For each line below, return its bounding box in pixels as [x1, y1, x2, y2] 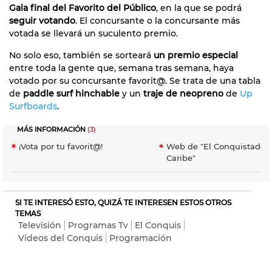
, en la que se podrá [156, 2, 242, 14]
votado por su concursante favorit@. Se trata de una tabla [9, 75, 260, 87]
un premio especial [154, 50, 238, 61]
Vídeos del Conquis [18, 233, 103, 244]
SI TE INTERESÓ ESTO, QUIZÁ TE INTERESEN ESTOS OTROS [15, 198, 231, 208]
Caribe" [166, 153, 195, 163]
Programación [109, 233, 172, 244]
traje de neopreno [143, 88, 223, 100]
